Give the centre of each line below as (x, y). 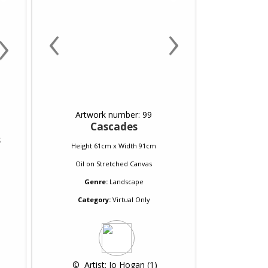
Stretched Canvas (124, 164)
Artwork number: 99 (114, 115)
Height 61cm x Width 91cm (114, 146)
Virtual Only (130, 200)
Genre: (96, 182)
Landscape (126, 182)
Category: (94, 200)
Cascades (114, 127)
